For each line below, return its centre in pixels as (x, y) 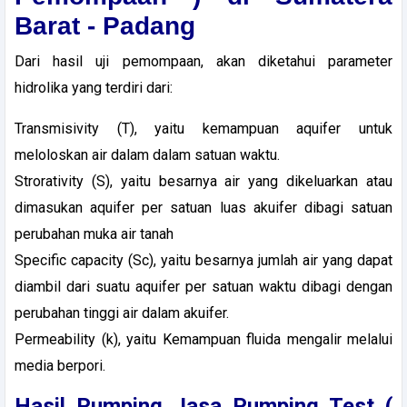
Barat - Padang (105, 25)
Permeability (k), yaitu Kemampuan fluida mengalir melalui (203, 339)
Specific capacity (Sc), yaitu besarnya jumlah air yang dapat (203, 260)
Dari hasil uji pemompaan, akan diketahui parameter (203, 61)
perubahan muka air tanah (94, 233)
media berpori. (60, 365)
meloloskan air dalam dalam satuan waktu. (147, 154)
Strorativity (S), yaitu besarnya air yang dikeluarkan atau (203, 181)
